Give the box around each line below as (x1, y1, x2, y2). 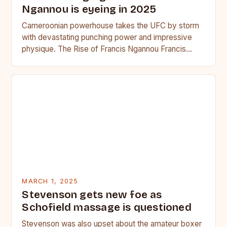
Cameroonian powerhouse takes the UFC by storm (22, 20, 200, 30)
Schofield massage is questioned (22, 201, 192, 214)
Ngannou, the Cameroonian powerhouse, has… (22, 55, 184, 65)
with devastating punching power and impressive (22, 32, 193, 42)
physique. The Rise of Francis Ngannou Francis (22, 44, 186, 54)
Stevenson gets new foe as (22, 188, 162, 201)
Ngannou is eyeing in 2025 (22, 3, 157, 16)
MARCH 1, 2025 (22, 177, 79, 185)
